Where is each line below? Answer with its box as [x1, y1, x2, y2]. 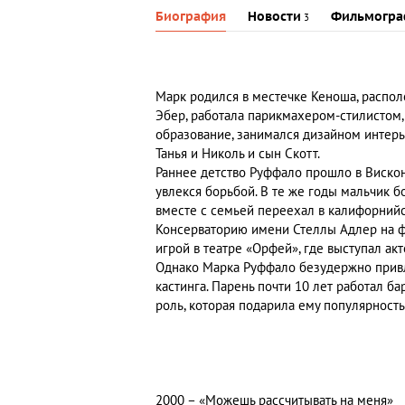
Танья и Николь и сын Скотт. [155, 146, 320, 163]
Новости [248, 9, 301, 25]
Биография [155, 9, 226, 25]
